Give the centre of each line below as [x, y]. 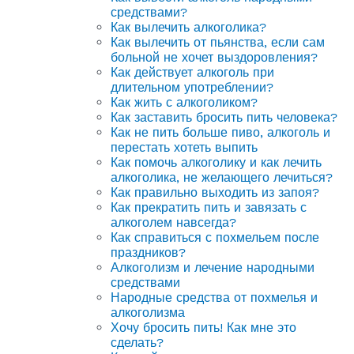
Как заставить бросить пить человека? [224, 117]
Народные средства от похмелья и [214, 297]
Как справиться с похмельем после [215, 237]
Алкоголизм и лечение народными [213, 267]
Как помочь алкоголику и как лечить [216, 162]
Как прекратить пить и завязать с [209, 207]
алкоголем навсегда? [173, 222]
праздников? [148, 252]
